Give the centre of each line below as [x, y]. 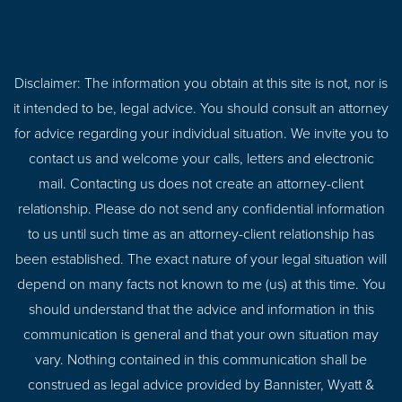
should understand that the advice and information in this [201, 310]
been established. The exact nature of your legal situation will [201, 260]
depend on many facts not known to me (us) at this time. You [201, 285]
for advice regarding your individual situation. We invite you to [201, 134]
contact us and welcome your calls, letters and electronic [201, 159]
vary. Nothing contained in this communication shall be [201, 360]
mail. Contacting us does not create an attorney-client [201, 184]
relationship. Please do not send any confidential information [201, 210]
